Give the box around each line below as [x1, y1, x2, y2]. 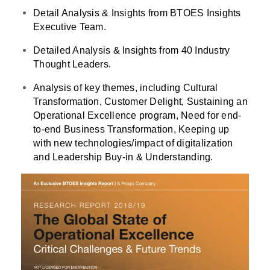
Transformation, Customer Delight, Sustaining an [33, 96, 248, 107]
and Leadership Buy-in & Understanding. [33, 151, 213, 162]
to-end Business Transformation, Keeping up [33, 124, 230, 134]
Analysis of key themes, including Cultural [33, 82, 218, 93]
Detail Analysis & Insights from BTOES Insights [33, 7, 241, 18]
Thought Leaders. [33, 58, 111, 69]
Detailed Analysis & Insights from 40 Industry [33, 45, 230, 55]
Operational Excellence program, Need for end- [33, 110, 242, 121]
